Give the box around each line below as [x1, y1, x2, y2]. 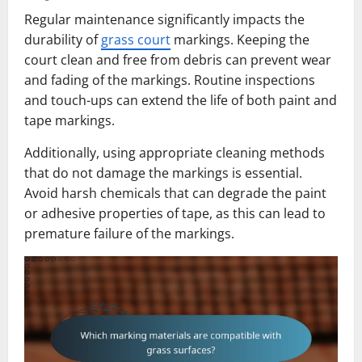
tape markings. [24, 112, 115, 130]
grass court [101, 31, 170, 49]
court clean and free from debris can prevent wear [24, 51, 331, 69]
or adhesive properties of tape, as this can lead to [24, 204, 326, 223]
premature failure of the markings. [24, 225, 234, 243]
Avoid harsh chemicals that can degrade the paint [24, 184, 326, 203]
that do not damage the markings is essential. [24, 164, 302, 183]
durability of [24, 31, 101, 49]
